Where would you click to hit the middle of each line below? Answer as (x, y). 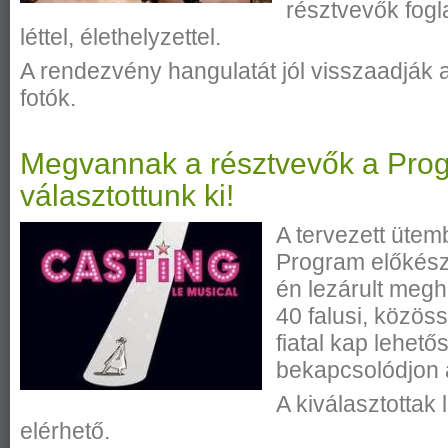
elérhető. (65, 430)
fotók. (48, 97)
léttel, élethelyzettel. (120, 37)
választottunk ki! (127, 196)
